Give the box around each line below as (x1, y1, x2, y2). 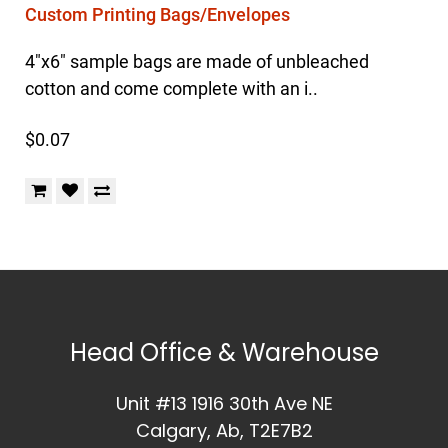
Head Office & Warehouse (69, 336, 379, 369)
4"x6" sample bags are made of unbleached (25, 51, 369, 72)
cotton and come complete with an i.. (25, 78, 318, 99)
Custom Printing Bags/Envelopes (25, 4, 290, 25)
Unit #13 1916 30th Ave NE (115, 391, 333, 416)
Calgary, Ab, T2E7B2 (135, 418, 313, 443)
